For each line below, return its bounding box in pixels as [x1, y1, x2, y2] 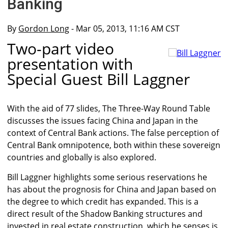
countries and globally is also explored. [7, 152, 156, 163]
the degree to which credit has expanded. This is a [7, 196, 198, 208]
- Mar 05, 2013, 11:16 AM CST [69, 23, 180, 34]
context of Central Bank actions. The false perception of [7, 127, 219, 139]
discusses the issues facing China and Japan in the [7, 115, 198, 127]
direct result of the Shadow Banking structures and [7, 208, 203, 220]
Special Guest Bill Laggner [7, 69, 190, 90]
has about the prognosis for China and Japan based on [7, 184, 216, 195]
